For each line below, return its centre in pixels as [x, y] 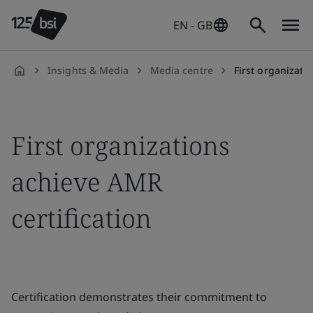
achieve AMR [87, 182]
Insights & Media [88, 70]
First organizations [120, 146]
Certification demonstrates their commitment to [139, 297]
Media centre [181, 70]
